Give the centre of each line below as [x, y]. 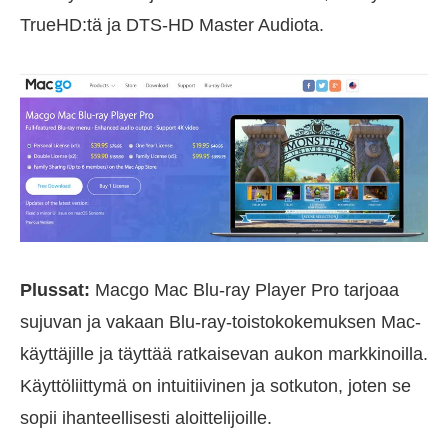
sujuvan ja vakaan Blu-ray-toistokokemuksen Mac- [220, 321]
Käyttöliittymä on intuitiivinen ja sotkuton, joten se [215, 385]
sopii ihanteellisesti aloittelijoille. [146, 417]
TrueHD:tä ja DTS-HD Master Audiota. [172, 24]
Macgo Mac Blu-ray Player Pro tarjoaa [244, 289]
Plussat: [55, 289]
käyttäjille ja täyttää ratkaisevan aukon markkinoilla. [224, 353]
